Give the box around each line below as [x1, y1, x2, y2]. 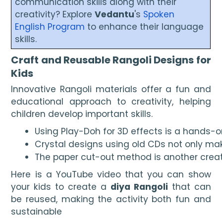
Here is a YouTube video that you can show [11, 168, 211, 180]
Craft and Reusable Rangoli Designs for [11, 53, 211, 67]
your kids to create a [11, 180, 111, 193]
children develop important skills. [11, 108, 156, 120]
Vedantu [95, 8, 135, 20]
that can [167, 180, 211, 193]
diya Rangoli [110, 180, 168, 193]
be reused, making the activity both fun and [11, 193, 211, 205]
